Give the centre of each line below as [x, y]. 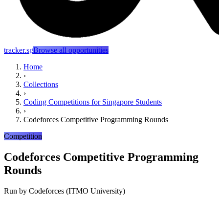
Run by [16, 191]
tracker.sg [19, 50]
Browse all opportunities [71, 50]
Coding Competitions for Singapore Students [93, 102]
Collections [41, 84]
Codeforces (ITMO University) [77, 191]
